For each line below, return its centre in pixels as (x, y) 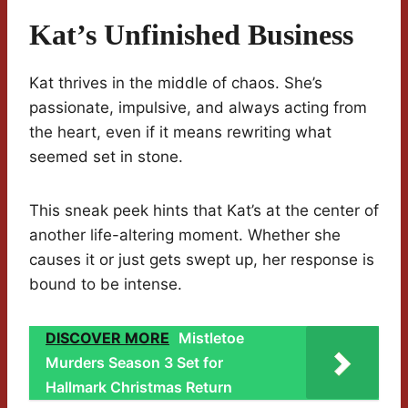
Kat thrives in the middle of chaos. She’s (176, 83)
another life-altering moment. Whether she (185, 235)
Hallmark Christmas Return (139, 388)
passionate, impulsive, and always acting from (198, 108)
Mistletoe (211, 338)
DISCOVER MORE (107, 338)
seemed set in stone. (106, 157)
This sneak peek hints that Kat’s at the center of (204, 211)
